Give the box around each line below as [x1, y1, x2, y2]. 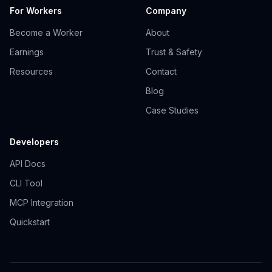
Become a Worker [10, 27, 83, 38]
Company [146, 5, 186, 16]
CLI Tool [10, 178, 42, 189]
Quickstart [10, 217, 50, 228]
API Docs [10, 158, 46, 169]
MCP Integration [10, 197, 73, 208]
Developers [10, 137, 59, 148]
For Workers [10, 5, 62, 16]
